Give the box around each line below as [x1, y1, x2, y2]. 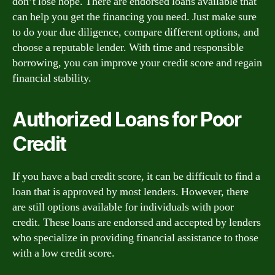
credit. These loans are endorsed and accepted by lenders [12, 215, 261, 230]
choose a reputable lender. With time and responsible [12, 41, 244, 55]
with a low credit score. [12, 246, 115, 260]
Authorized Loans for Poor [12, 107, 241, 131]
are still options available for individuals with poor [12, 200, 234, 214]
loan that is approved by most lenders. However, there [12, 185, 249, 199]
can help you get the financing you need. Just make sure [12, 10, 257, 24]
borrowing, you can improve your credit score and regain [12, 56, 262, 70]
